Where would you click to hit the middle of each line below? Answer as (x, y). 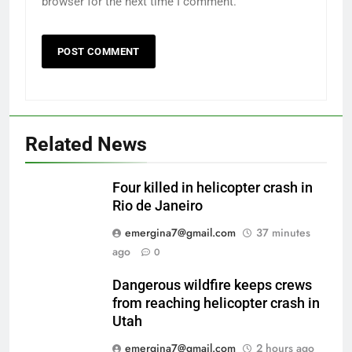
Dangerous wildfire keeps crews (212, 286)
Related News (86, 145)
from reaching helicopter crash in (216, 304)
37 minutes (283, 233)
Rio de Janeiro (158, 206)
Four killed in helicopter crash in (213, 188)
